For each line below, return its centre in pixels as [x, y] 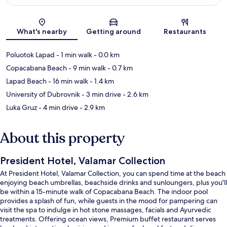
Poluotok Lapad [30, 54]
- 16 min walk [67, 81]
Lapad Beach [26, 81]
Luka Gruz [22, 107]
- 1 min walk [73, 54]
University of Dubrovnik [43, 94]
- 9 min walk [86, 68]
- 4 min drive [58, 107]
